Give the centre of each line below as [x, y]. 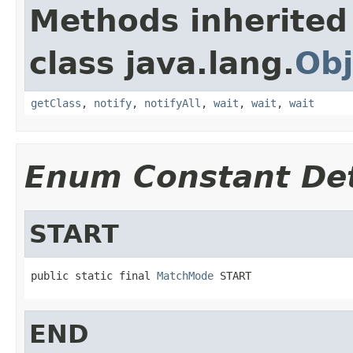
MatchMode [185, 275]
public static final [94, 275]
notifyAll [173, 103]
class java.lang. [162, 63]
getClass [56, 103]
